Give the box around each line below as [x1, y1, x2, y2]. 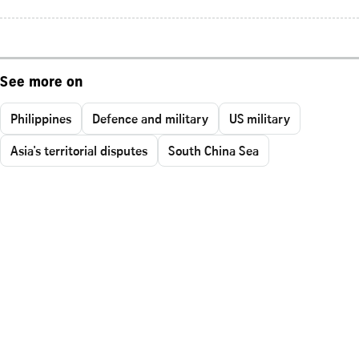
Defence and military [92, 109, 208, 127]
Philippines [10, 109, 71, 127]
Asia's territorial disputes [10, 141, 147, 159]
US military [229, 109, 290, 127]
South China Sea [168, 141, 259, 159]
